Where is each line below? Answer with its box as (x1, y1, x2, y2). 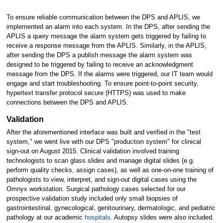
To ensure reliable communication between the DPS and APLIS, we (6, 13, 200, 21)
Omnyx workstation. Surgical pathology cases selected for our (6, 185, 186, 193)
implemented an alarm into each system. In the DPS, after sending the (6, 23, 210, 30)
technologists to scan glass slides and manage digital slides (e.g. (6, 157, 195, 164)
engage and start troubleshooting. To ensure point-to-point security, (6, 80, 199, 87)
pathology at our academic (6, 214, 85, 221)
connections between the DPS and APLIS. (6, 99, 128, 106)
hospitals (84, 214, 111, 221)
